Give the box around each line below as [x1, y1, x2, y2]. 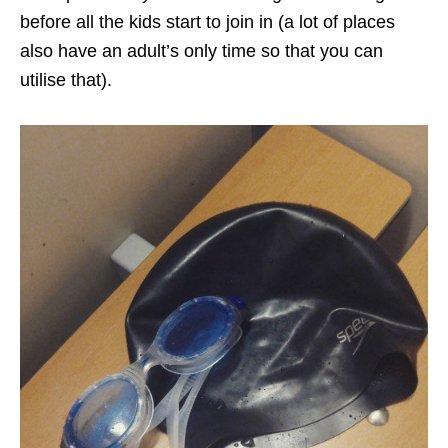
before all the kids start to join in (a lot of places [20, 11, 395, 32]
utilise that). [20, 69, 112, 90]
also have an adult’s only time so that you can [20, 40, 383, 61]
